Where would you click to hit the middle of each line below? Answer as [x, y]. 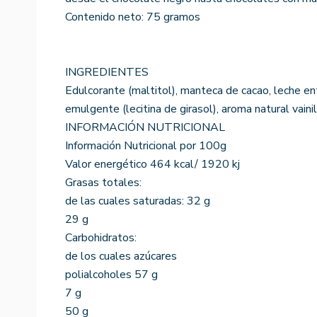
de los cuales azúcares [121, 256]
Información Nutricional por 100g [146, 145]
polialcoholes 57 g [111, 274]
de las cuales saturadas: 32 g [138, 201]
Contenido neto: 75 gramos [133, 17]
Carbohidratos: [101, 237]
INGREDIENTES [107, 72]
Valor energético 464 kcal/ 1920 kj [152, 164]
